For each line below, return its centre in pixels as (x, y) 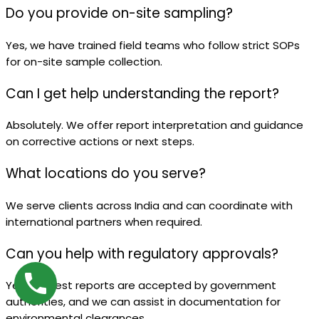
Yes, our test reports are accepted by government (141, 286)
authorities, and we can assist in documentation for (143, 302)
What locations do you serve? (106, 174)
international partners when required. (104, 221)
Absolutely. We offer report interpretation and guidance (155, 125)
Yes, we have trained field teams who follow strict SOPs (153, 46)
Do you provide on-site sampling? (119, 14)
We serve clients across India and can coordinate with (149, 205)
